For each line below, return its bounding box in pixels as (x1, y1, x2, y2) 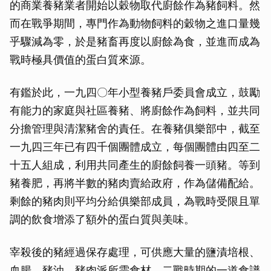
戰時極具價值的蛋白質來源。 (10, 53, 151, 67)
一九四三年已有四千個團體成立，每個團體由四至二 (10, 140, 260, 154)
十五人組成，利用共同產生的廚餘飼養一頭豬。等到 (10, 158, 260, 172)
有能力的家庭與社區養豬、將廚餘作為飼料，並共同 (10, 104, 260, 117)
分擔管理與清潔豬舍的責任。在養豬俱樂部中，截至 (10, 122, 260, 135)
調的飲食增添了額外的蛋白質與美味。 (10, 213, 195, 226)
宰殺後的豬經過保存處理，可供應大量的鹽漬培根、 (10, 246, 260, 259)
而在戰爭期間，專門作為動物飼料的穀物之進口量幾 (10, 17, 260, 30)
